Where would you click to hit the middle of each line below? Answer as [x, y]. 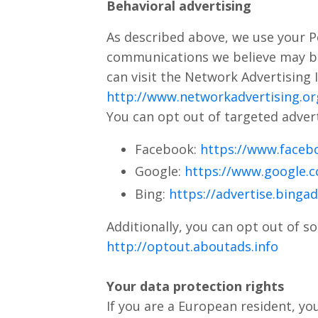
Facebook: [167, 149]
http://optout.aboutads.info [192, 247]
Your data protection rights [195, 286]
